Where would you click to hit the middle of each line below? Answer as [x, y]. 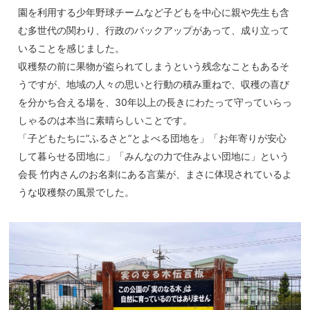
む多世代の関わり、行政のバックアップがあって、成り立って [154, 30]
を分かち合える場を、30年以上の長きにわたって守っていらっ [155, 102]
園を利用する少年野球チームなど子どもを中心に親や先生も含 [154, 12]
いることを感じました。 [71, 48]
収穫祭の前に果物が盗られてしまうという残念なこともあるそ [154, 66]
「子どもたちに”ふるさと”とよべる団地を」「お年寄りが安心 [152, 138]
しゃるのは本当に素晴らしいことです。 [105, 120]
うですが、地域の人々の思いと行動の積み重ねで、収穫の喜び [154, 84]
